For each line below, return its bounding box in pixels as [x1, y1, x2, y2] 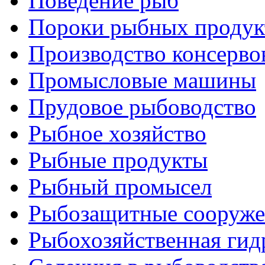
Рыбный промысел [28, 174, 212, 199]
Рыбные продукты [28, 147, 208, 173]
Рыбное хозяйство [28, 121, 206, 146]
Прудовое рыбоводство [28, 94, 256, 119]
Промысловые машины [28, 67, 256, 93]
